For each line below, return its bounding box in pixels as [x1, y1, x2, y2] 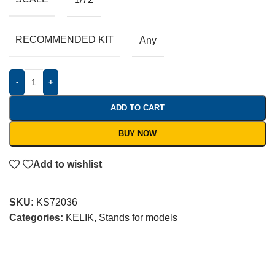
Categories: [9, 212, 63, 223]
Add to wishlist [33, 158, 103, 169]
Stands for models [99, 212, 177, 223]
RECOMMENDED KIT [15, 34, 114, 45]
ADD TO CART [110, 103, 165, 113]
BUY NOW [118, 129, 157, 139]
